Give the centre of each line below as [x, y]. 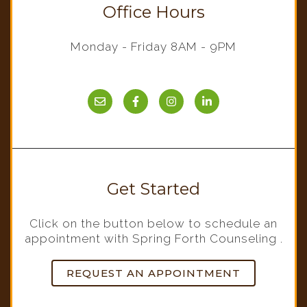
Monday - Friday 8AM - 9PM [153, 47]
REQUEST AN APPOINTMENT [153, 273]
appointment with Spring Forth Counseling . [153, 238]
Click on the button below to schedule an [153, 223]
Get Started [153, 189]
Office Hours [153, 12]
